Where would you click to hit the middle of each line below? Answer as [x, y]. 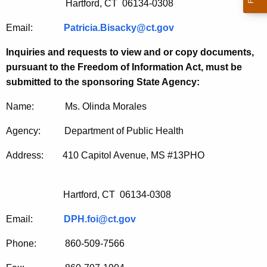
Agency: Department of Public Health [110, 131]
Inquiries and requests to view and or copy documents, [130, 52]
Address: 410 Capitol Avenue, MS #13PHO [105, 156]
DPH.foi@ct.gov [100, 219]
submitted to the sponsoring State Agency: [103, 82]
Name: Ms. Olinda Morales [76, 107]
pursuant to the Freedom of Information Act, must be [124, 67]
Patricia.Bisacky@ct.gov [119, 28]
